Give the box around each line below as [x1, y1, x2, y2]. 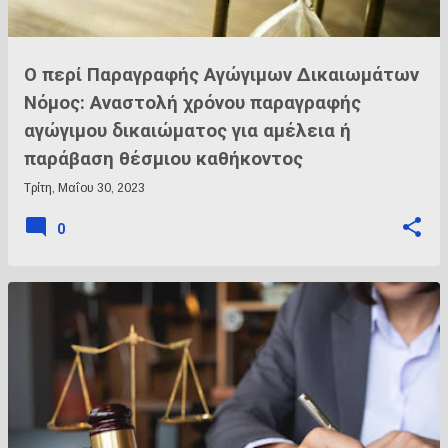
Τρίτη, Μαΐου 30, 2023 [24, 181, 145, 195]
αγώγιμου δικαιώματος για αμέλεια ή [24, 120, 351, 142]
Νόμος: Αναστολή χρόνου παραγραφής [24, 92, 361, 114]
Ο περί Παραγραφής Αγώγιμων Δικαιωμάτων [24, 64, 419, 86]
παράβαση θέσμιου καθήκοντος [24, 148, 303, 170]
